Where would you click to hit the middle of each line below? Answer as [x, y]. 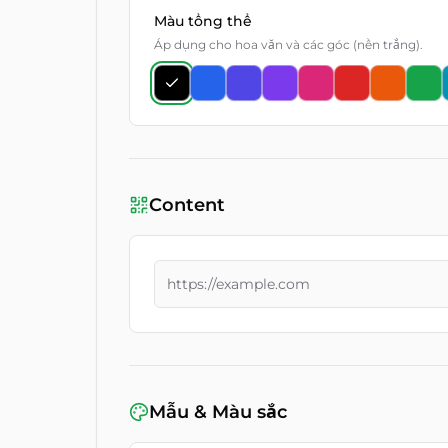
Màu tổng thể [203, 21]
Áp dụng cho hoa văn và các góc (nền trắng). [288, 44]
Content [187, 205]
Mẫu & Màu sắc [218, 412]
